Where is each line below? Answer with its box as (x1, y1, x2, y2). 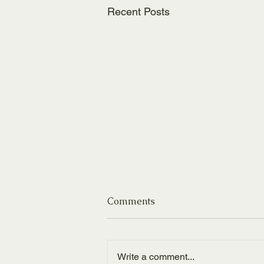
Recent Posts (107, 5, 170, 18)
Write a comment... (117, 250, 194, 262)
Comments (107, 194, 155, 207)
